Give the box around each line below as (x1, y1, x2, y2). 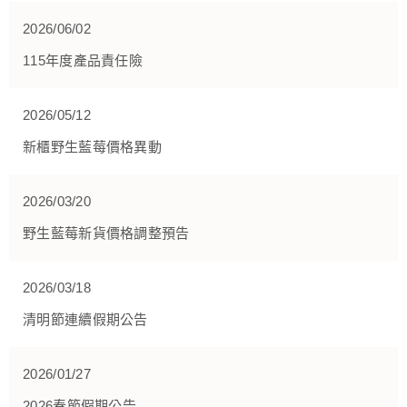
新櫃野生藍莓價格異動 (23, 139, 162, 155)
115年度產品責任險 (23, 53, 143, 69)
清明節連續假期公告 (23, 312, 148, 328)
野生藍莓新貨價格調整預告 (23, 225, 190, 242)
